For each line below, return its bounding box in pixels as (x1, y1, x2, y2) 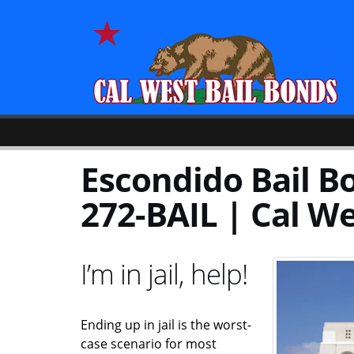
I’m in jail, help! (81, 254, 247, 292)
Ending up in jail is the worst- (81, 315, 251, 333)
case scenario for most (81, 334, 217, 352)
